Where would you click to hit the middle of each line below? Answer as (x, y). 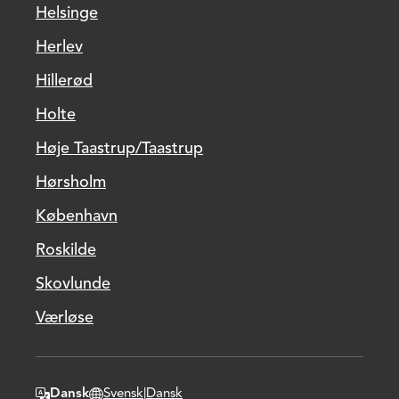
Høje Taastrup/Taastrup (119, 149)
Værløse (65, 318)
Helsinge (67, 13)
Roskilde (66, 250)
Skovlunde (73, 284)
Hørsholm (71, 183)
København (77, 216)
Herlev (59, 47)
